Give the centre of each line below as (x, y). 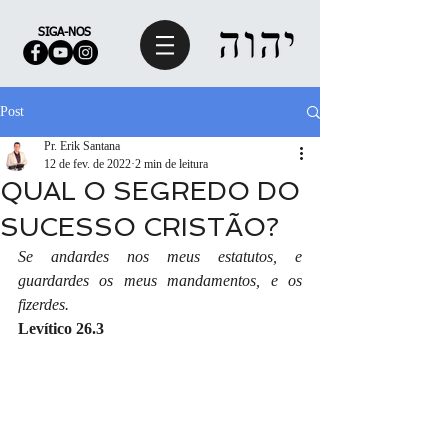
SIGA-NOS (64, 33)
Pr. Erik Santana (82, 146)
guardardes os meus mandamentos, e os (160, 280)
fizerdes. (43, 304)
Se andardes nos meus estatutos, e (160, 256)
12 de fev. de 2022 (87, 164)
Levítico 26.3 (61, 328)
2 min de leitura (171, 164)
